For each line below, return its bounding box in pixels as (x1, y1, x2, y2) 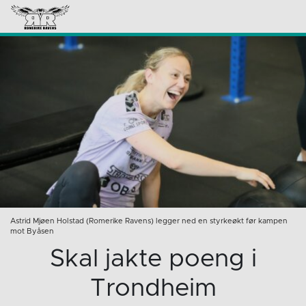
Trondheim (89, 276, 217, 301)
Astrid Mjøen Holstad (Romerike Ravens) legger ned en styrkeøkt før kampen (10, 217, 288, 225)
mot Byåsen (10, 227, 54, 236)
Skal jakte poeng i (49, 247, 257, 272)
